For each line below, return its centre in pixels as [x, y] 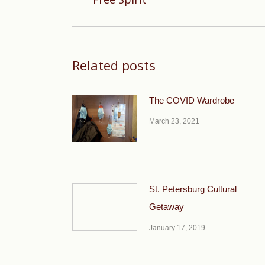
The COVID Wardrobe [192, 100]
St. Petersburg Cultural [193, 189]
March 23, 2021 [174, 121]
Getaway [167, 207]
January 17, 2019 [177, 228]
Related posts [114, 65]
